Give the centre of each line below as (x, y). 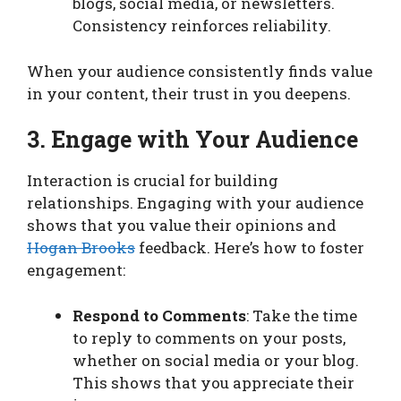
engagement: (76, 270)
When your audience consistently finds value (200, 71)
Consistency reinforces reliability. (202, 26)
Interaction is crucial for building (153, 181)
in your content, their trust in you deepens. (189, 93)
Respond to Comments (159, 315)
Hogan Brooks (81, 248)
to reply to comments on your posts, (209, 337)
